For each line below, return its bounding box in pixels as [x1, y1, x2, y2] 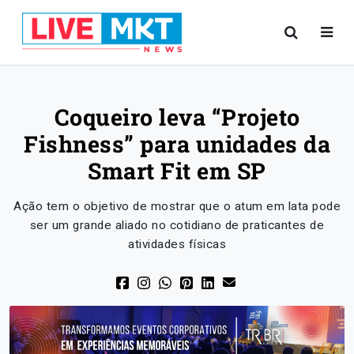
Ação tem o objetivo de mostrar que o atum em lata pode [13, 199, 341, 213]
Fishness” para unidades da [24, 129, 330, 159]
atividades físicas [128, 237, 226, 251]
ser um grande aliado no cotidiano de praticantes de [29, 218, 325, 232]
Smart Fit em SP [88, 156, 266, 186]
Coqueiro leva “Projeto [54, 102, 300, 132]
